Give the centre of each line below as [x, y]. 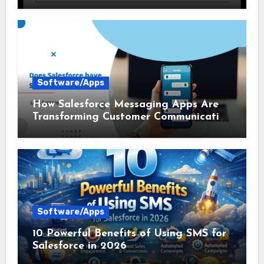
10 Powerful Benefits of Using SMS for [129, 234]
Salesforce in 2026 [79, 246]
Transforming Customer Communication [132, 117]
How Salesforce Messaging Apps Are [125, 105]
